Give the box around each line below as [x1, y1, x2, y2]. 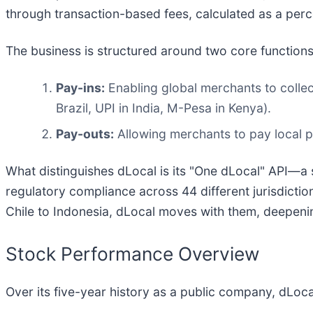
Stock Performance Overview [6, 242, 259, 265]
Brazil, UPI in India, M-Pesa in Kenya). [56, 100, 271, 115]
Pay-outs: [56, 126, 114, 141]
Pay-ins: [56, 80, 105, 95]
